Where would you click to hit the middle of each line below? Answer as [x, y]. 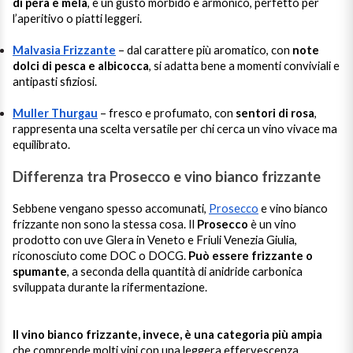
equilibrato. [41, 145]
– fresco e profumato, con [168, 113]
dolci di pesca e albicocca [81, 66]
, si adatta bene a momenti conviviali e [244, 66]
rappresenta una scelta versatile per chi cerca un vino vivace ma [175, 129]
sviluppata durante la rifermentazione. [110, 287]
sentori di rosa [275, 113]
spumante [40, 271]
